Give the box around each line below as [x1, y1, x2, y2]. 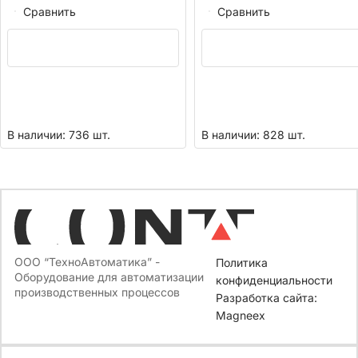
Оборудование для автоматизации [14, 270, 204, 284]
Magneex [216, 308, 266, 323]
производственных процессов [14, 285, 180, 300]
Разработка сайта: [216, 291, 318, 305]
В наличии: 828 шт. [201, 128, 305, 142]
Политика [216, 256, 268, 270]
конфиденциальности [216, 273, 333, 288]
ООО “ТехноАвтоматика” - [14, 255, 160, 269]
